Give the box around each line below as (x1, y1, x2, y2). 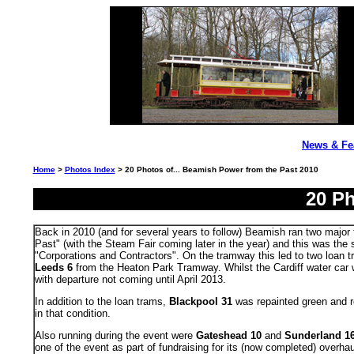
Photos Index (64, 165, 115, 174)
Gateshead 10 (195, 330, 262, 341)
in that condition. (34, 307, 111, 319)
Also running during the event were (34, 330, 196, 341)
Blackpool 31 (168, 296, 232, 307)
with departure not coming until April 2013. (34, 273, 226, 285)
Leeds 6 (34, 262, 73, 273)
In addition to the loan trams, (34, 296, 169, 307)
